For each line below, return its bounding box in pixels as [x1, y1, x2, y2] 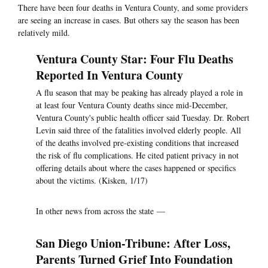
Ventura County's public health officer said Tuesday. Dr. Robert [36, 112, 249, 124]
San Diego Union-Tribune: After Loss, [36, 234, 230, 252]
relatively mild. [18, 27, 70, 39]
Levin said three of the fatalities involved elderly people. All [36, 124, 241, 136]
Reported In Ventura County [36, 66, 183, 84]
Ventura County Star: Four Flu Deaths [36, 50, 233, 68]
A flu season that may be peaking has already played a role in [36, 87, 243, 99]
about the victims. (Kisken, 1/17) [36, 175, 148, 187]
